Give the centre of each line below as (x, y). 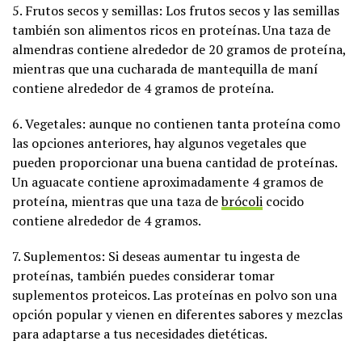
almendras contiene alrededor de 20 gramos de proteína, (179, 49)
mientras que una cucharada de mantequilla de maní (165, 68)
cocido (283, 201)
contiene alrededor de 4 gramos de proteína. (143, 88)
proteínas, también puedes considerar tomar (143, 275)
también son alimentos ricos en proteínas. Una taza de (171, 29)
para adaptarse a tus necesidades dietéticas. (140, 333)
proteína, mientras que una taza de (117, 201)
